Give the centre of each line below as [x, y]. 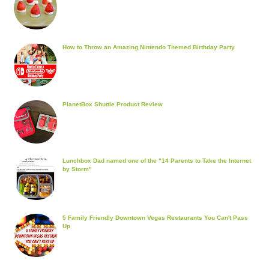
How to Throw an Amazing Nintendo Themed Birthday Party [148, 47]
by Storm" [77, 169]
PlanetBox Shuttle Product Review [112, 104]
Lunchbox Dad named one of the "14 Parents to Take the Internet [156, 161]
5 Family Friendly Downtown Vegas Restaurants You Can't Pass [155, 218]
